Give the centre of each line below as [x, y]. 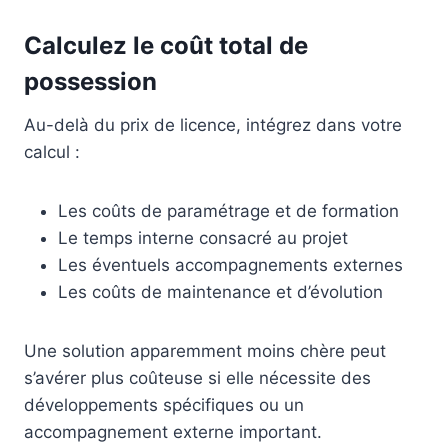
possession [90, 81]
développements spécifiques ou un [164, 404]
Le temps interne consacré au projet [203, 237]
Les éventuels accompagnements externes [230, 264]
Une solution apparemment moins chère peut [205, 350]
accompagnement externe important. [173, 431]
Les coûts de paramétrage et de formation [228, 210]
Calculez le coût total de [166, 45]
